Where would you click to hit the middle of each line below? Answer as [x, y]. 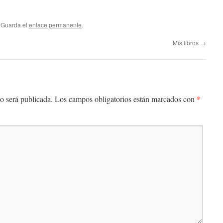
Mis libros [186, 43]
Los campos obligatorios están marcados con [126, 99]
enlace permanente [55, 25]
